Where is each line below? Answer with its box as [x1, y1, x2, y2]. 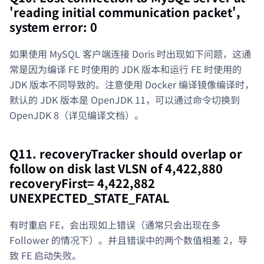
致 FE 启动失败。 [9, 248, 81, 263]
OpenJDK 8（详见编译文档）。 [9, 108, 144, 123]
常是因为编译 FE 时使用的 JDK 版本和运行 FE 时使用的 [9, 62, 242, 77]
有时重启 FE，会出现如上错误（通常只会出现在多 [9, 217, 220, 232]
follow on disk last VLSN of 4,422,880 [9, 160, 223, 177]
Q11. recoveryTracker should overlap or [9, 145, 242, 163]
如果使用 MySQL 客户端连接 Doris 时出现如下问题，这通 [9, 47, 251, 61]
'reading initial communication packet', [9, 4, 240, 21]
